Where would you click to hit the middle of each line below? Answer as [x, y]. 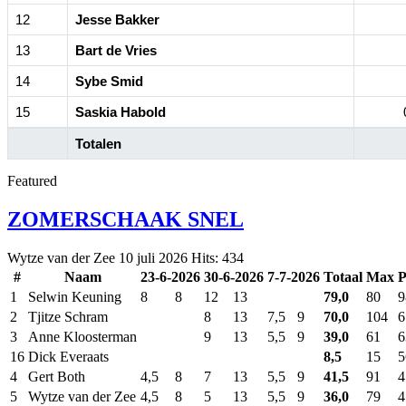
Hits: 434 [217, 257]
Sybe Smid [109, 81]
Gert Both [57, 376]
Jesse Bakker [117, 19]
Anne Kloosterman [82, 336]
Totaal [343, 276]
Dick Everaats [68, 356]
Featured [32, 180]
